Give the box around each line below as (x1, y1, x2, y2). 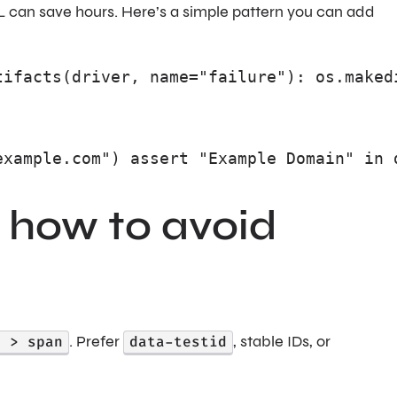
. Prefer (69, 332, 123, 352)
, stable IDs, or (233, 332, 331, 352)
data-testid (129, 332, 227, 352)
